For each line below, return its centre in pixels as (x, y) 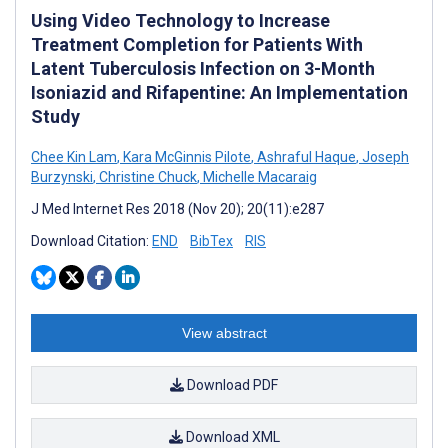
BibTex (211, 240)
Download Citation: (91, 240)
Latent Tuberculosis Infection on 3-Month (203, 68)
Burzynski (62, 176)
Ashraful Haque (305, 156)
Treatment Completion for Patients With (197, 44)
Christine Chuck (146, 176)
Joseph (384, 156)
